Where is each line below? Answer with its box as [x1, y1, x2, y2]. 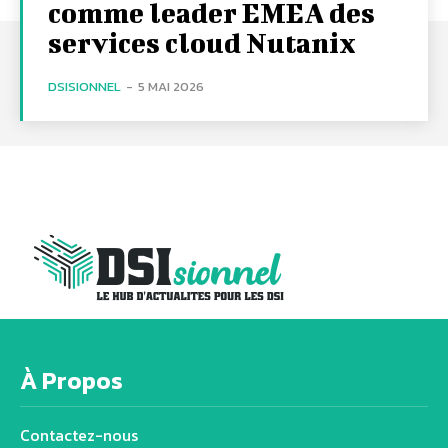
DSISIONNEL [48, 76, 121, 96]
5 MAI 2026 [138, 76, 204, 96]
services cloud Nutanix [48, 26, 356, 58]
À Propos [20, 362, 123, 398]
